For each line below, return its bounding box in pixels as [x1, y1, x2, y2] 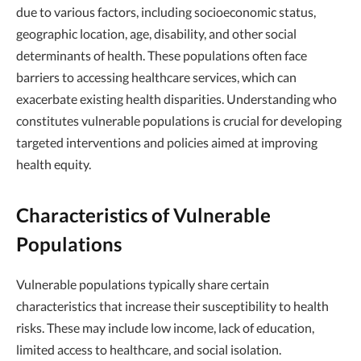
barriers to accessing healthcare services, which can [16, 69, 297, 85]
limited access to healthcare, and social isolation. [16, 342, 281, 358]
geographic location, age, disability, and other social [16, 26, 297, 41]
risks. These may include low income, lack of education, [16, 320, 314, 336]
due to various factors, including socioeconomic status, [16, 4, 316, 19]
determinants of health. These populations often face [16, 48, 307, 63]
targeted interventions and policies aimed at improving [16, 135, 317, 150]
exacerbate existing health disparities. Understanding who [16, 91, 337, 106]
